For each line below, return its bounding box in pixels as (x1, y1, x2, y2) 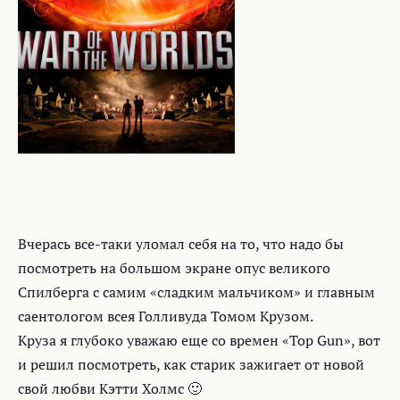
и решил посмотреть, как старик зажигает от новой (18, 354, 364, 374)
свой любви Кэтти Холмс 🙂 (18, 379, 202, 398)
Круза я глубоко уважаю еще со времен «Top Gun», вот (18, 330, 380, 350)
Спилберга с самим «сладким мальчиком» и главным (18, 282, 375, 302)
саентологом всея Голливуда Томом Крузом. (18, 306, 313, 326)
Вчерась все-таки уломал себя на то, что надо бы (18, 234, 344, 254)
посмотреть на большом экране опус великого (18, 258, 330, 278)
